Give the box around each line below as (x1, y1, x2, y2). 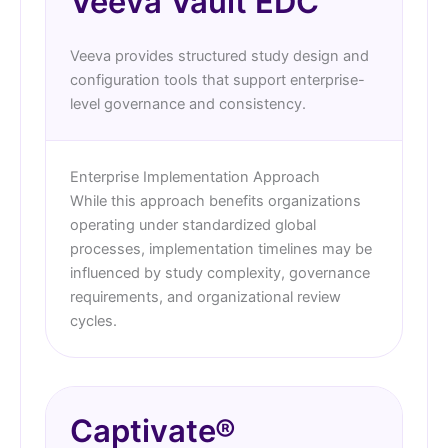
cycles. (70, 312, 117, 331)
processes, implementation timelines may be (70, 240, 372, 259)
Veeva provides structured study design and (70, 47, 369, 66)
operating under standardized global (70, 216, 316, 235)
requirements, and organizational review (70, 288, 341, 307)
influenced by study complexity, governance (70, 264, 370, 283)
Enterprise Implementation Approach (70, 168, 320, 187)
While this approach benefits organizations (70, 192, 361, 211)
